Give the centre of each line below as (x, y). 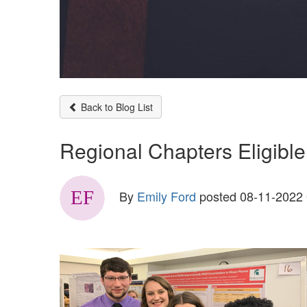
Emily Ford (167, 196)
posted (218, 196)
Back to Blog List (115, 107)
